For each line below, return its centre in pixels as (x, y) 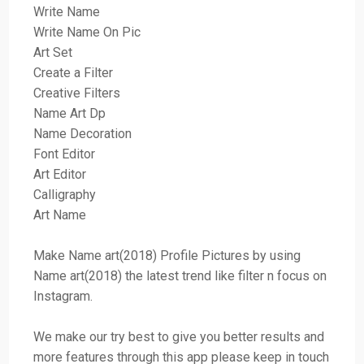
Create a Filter (75, 72)
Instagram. (63, 296)
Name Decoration (83, 133)
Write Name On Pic (87, 32)
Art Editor (60, 174)
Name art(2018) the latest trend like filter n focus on (180, 275)
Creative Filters (77, 93)
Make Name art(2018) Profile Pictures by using (167, 255)
